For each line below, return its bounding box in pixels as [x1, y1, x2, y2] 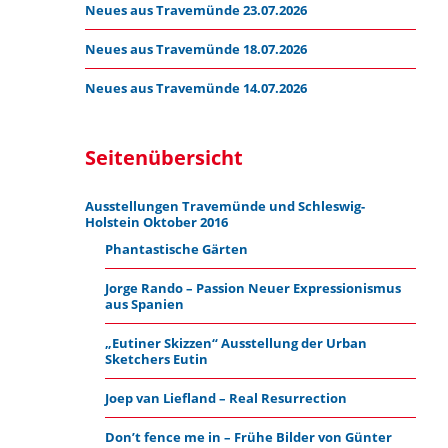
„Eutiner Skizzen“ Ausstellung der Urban [104, 334, 367, 352]
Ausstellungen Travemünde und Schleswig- [85, 197, 366, 215]
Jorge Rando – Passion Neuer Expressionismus [104, 279, 401, 297]
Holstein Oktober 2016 [85, 213, 229, 231]
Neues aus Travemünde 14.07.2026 [85, 79, 308, 97]
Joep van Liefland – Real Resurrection [104, 389, 347, 407]
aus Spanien [104, 295, 184, 313]
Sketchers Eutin [104, 350, 208, 368]
